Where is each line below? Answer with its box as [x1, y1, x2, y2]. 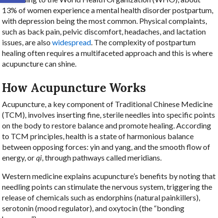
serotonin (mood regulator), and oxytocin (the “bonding [2, 203, 185, 213]
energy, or [2, 152, 36, 162]
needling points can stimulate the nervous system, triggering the [2, 182, 213, 191]
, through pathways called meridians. [42, 152, 162, 162]
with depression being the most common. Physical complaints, [2, 16, 207, 25]
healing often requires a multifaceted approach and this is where [2, 48, 213, 57]
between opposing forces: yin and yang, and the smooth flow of [2, 142, 211, 151]
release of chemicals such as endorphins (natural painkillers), [2, 192, 200, 202]
